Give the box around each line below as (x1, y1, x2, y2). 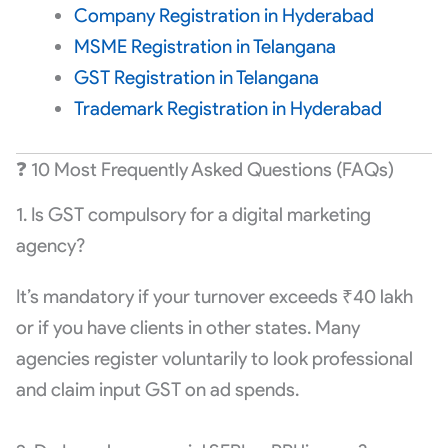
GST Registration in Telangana (73, 66, 319, 90)
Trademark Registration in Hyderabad (73, 97, 382, 121)
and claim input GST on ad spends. (15, 377, 299, 401)
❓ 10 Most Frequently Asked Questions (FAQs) (15, 158, 394, 182)
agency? (15, 233, 85, 257)
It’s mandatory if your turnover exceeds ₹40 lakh (15, 284, 413, 308)
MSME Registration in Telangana (73, 35, 336, 59)
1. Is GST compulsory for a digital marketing (15, 202, 371, 226)
